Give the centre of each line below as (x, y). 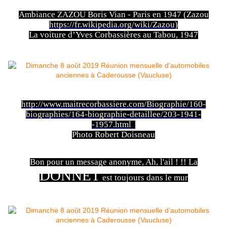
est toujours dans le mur (144, 177)
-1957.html (111, 125)
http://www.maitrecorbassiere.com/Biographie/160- (113, 104)
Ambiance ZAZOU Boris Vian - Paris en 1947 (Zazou (113, 15)
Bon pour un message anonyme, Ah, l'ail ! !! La (113, 162)
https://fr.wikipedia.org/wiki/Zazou (112, 25)
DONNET (70, 175)
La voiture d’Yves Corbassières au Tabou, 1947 (113, 35)
